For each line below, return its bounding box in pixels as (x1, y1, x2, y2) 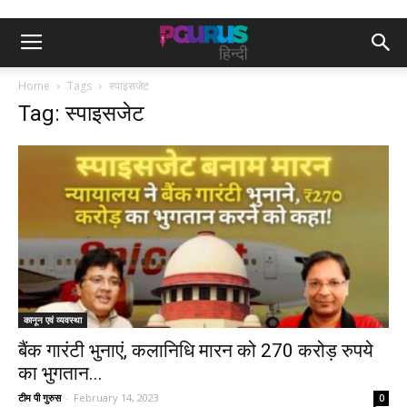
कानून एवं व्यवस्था (24, 313, 82, 327)
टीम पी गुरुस (18, 391, 61, 405)
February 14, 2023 (74, 391, 159, 405)
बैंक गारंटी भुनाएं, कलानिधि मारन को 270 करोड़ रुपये (18, 340, 373, 362)
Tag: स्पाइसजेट (18, 101, 144, 126)
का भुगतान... (18, 362, 103, 385)
